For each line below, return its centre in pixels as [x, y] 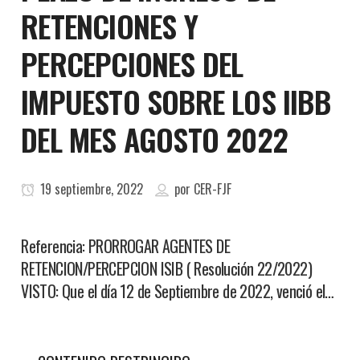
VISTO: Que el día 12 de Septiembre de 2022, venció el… [178, 291]
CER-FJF [213, 189]
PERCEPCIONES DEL [132, 63]
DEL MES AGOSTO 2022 [155, 139]
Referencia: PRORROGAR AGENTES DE [126, 246]
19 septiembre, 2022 [90, 189]
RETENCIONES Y [109, 26]
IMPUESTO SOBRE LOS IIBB [176, 101]
